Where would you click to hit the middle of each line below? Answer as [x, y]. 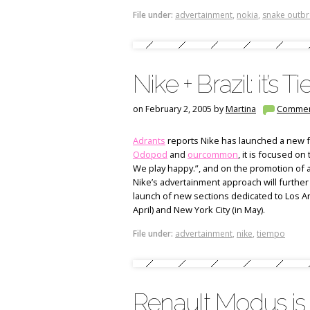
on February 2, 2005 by [179, 109]
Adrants [149, 140]
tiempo [271, 234]
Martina [241, 109]
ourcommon [213, 154]
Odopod [150, 154]
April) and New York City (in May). [199, 209]
